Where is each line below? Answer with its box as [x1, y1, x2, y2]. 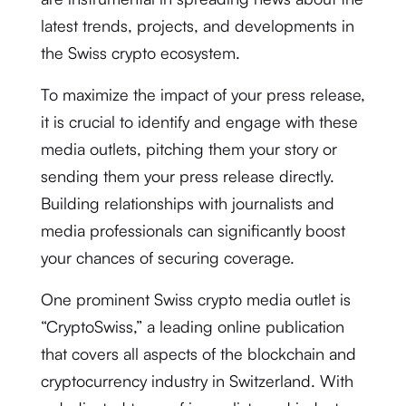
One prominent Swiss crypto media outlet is [40, 289, 351, 309]
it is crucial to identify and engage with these [40, 111, 358, 131]
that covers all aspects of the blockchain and [40, 343, 356, 363]
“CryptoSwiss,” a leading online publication [40, 316, 344, 336]
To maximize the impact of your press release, [40, 84, 365, 104]
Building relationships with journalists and [40, 193, 334, 213]
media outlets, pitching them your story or [40, 139, 337, 159]
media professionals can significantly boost [40, 220, 345, 240]
